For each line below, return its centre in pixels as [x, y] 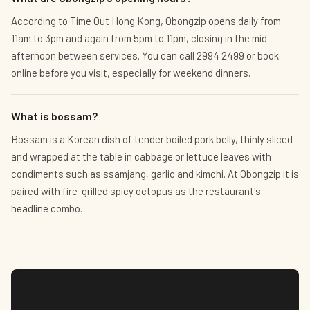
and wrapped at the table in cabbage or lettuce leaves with [141, 156]
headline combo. [47, 208]
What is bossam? [54, 116]
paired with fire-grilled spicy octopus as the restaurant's [136, 191]
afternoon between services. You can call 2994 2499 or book [145, 55]
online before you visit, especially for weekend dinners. [131, 73]
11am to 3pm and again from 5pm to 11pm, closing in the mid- [141, 38]
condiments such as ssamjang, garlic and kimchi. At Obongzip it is [155, 174]
